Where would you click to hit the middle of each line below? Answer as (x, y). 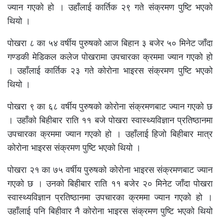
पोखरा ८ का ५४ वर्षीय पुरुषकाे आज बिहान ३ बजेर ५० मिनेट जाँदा (110, 43)
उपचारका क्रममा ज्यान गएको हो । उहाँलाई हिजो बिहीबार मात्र (110, 134)
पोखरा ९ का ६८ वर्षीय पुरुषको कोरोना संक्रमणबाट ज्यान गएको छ (110, 106)
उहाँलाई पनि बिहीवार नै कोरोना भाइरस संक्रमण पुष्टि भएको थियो (110, 211)
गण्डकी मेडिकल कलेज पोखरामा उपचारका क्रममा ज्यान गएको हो (110, 56)
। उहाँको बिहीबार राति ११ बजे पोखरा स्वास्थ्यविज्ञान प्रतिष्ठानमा (110, 120)
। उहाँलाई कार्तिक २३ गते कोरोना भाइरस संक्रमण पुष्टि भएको (110, 70)
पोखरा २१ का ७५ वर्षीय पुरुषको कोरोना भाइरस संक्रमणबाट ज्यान (110, 169)
